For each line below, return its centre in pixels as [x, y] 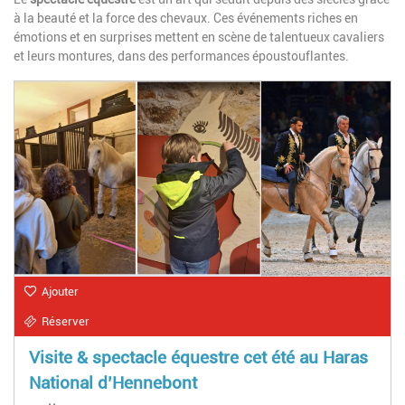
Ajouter [60, 292]
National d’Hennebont [113, 383]
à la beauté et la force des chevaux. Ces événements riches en [186, 19]
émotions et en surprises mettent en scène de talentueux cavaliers [199, 38]
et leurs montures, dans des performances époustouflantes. [181, 57]
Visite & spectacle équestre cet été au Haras [198, 358]
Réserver [66, 322]
